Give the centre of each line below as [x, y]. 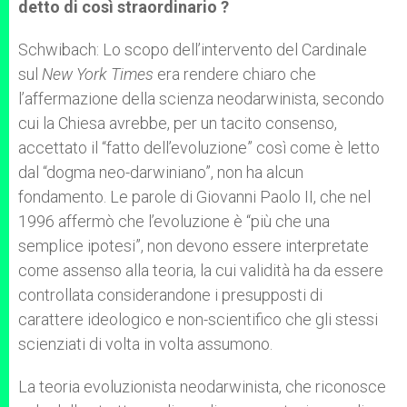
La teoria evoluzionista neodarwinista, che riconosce [202, 387]
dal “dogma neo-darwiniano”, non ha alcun [161, 172]
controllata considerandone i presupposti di [170, 295]
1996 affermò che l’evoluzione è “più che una [174, 221]
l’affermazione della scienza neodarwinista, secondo [201, 99]
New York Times [98, 74]
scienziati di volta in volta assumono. [145, 344]
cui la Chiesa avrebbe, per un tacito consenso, [178, 123]
